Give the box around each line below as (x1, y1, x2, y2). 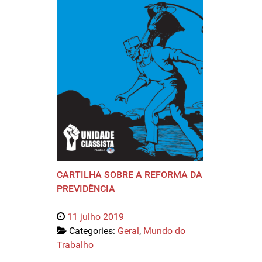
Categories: (69, 225, 118, 237)
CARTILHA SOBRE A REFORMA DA (57, 169, 202, 181)
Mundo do (143, 225, 185, 237)
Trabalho (57, 239, 94, 251)
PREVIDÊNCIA (57, 183, 115, 195)
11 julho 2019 (67, 211, 124, 223)
